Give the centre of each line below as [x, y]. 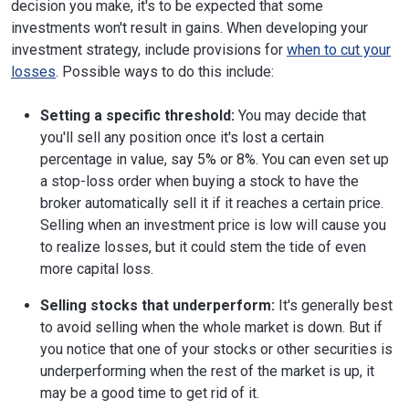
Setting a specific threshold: [137, 116]
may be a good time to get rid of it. [150, 393]
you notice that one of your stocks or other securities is [216, 350]
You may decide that [300, 116]
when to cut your [339, 50]
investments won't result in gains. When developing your [189, 28]
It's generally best [334, 306]
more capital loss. [97, 269]
